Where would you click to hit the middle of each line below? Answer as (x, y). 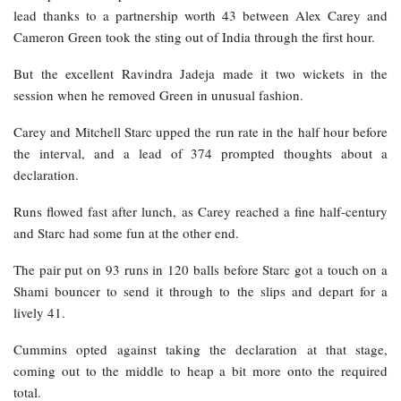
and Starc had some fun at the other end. (126, 233)
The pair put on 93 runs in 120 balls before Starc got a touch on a (200, 270)
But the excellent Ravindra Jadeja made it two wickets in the (200, 74)
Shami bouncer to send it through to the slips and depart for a (200, 291)
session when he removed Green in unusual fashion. (158, 95)
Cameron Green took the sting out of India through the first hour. (194, 37)
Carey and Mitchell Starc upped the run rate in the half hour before (200, 132)
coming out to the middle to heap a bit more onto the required (200, 371)
